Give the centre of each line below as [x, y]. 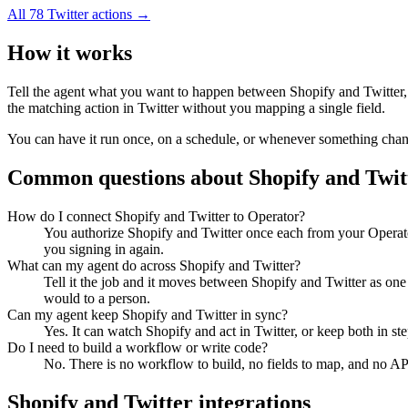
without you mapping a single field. [282, 108]
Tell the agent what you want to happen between [148, 92]
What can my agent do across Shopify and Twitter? [154, 265]
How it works [70, 53]
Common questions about [128, 178]
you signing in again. [104, 249]
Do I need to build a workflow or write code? [138, 347]
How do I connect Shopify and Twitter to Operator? [156, 216]
